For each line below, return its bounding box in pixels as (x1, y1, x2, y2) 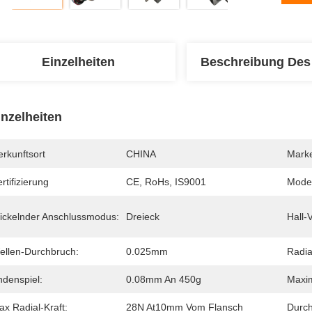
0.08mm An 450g (126, 274, 201, 285)
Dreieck (126, 211, 159, 222)
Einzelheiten (41, 55, 115, 69)
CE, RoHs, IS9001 (126, 176, 206, 187)
